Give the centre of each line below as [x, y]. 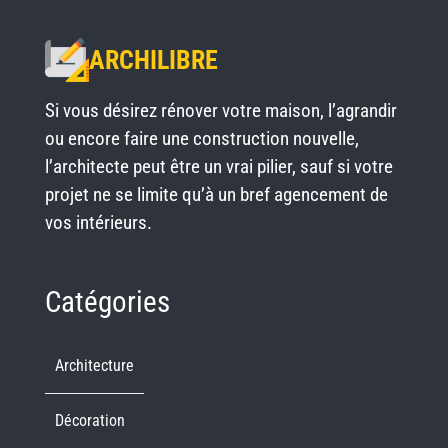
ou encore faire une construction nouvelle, [201, 139]
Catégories [107, 301]
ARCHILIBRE [153, 59]
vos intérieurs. [98, 223]
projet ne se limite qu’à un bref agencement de [216, 195]
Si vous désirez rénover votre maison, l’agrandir [220, 111]
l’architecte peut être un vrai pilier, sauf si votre [218, 167]
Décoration [89, 420]
